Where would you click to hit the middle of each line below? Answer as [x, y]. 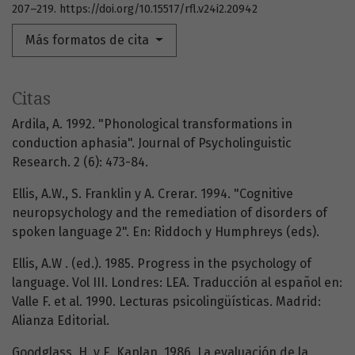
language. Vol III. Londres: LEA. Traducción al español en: [177, 283]
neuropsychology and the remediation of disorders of [170, 213]
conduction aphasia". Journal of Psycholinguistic [152, 143]
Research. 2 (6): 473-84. [80, 162]
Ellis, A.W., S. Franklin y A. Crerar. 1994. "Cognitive [153, 194]
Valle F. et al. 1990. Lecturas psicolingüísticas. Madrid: [166, 302]
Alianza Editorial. [61, 321]
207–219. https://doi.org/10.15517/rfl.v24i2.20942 [135, 10]
